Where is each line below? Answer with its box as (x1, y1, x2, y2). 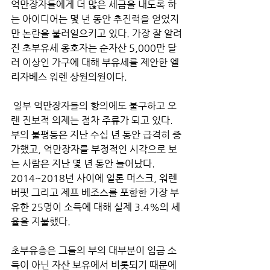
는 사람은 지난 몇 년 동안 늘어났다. (11, 157, 157, 169)
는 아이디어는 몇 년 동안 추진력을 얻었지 (11, 13, 179, 25)
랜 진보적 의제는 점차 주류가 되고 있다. (11, 114, 175, 126)
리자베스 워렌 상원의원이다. (11, 71, 130, 83)
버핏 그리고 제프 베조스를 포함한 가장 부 (11, 186, 179, 198)
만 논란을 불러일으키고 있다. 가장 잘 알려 (11, 27, 182, 39)
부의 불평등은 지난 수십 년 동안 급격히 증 (11, 128, 181, 140)
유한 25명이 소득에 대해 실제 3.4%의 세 (11, 201, 180, 213)
